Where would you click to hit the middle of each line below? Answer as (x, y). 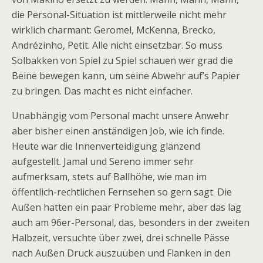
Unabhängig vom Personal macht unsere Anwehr (120, 116)
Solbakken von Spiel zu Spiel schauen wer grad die (122, 60)
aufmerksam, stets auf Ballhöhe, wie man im (109, 177)
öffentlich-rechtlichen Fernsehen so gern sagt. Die (122, 192)
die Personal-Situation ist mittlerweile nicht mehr (119, 15)
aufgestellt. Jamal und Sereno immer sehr (103, 161)
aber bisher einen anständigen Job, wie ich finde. (118, 131)
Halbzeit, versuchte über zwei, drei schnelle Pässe (121, 238)
